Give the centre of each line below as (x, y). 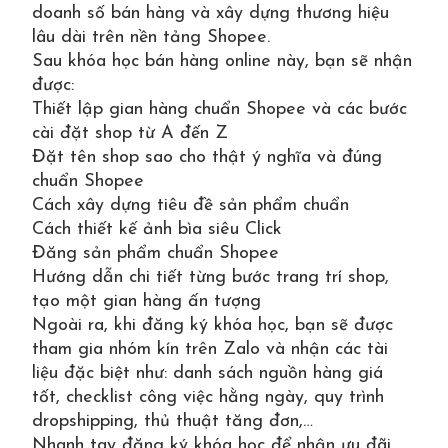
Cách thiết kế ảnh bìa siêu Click (157, 229)
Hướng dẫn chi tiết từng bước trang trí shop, (210, 277)
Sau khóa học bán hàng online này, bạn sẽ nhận (222, 61)
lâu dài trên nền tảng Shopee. (151, 37)
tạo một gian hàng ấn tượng (146, 301)
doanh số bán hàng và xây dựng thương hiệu (210, 13)
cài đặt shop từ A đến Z (130, 133)
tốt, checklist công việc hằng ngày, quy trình (208, 397)
